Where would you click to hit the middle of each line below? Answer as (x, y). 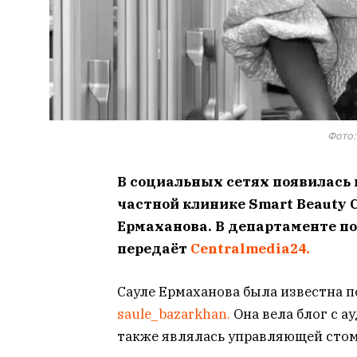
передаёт (154, 248)
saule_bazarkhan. (174, 314)
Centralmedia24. (250, 248)
